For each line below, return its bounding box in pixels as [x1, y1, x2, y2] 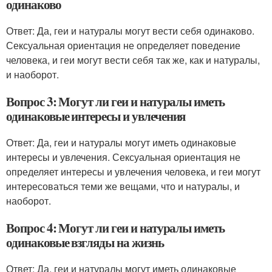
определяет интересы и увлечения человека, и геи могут [6, 165, 260, 178]
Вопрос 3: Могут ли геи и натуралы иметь [6, 92, 225, 110]
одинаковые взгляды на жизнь [6, 233, 164, 251]
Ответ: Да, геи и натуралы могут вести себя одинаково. [6, 24, 254, 38]
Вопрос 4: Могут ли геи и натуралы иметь [6, 219, 225, 237]
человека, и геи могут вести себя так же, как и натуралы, [6, 53, 260, 67]
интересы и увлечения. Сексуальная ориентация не [6, 150, 240, 164]
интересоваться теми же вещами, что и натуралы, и [6, 179, 240, 193]
